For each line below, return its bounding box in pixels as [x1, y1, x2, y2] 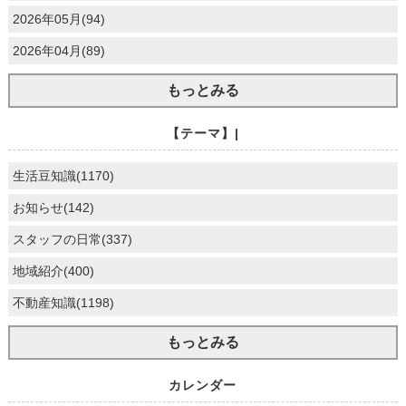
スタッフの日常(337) [12, 231, 132, 246]
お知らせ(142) [12, 199, 94, 215]
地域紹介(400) [12, 263, 94, 278]
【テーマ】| [166, 125, 239, 140]
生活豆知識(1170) [12, 168, 114, 183]
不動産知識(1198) [12, 295, 114, 310]
